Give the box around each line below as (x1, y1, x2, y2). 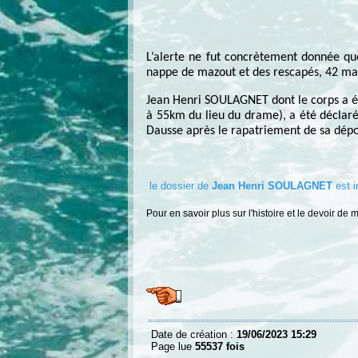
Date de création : (151, 328, 237, 340)
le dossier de (149, 179, 209, 192)
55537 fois (195, 340, 245, 352)
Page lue (151, 340, 195, 352)
